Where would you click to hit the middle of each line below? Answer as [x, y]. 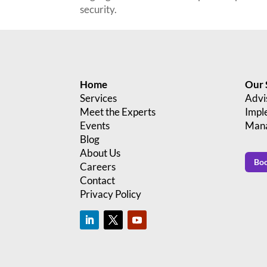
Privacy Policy [111, 194]
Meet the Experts [118, 112]
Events [95, 126]
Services [99, 98]
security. [99, 9]
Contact [98, 181]
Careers [98, 167]
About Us [100, 153]
